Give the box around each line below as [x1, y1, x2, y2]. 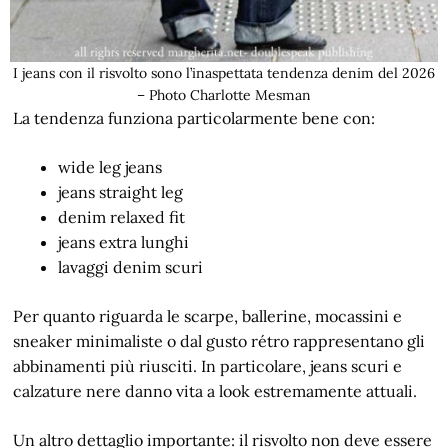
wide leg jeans [58, 156, 162, 177]
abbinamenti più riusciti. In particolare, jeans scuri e [13, 355, 403, 376]
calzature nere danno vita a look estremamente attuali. [13, 380, 418, 401]
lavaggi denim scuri [58, 256, 203, 277]
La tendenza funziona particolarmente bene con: [13, 107, 376, 128]
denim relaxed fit [58, 206, 185, 227]
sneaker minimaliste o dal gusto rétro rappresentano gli [13, 330, 426, 351]
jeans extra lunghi [58, 231, 189, 252]
